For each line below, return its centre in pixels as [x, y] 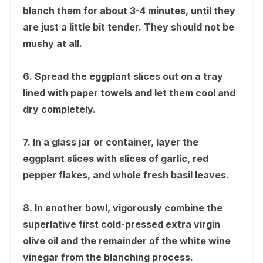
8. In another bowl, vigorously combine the [122, 208]
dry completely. [59, 109]
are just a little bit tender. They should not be [128, 27]
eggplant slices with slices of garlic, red [115, 158]
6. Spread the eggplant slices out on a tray [123, 76]
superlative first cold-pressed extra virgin [121, 224]
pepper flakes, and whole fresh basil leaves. [126, 175]
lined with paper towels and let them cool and [129, 92]
